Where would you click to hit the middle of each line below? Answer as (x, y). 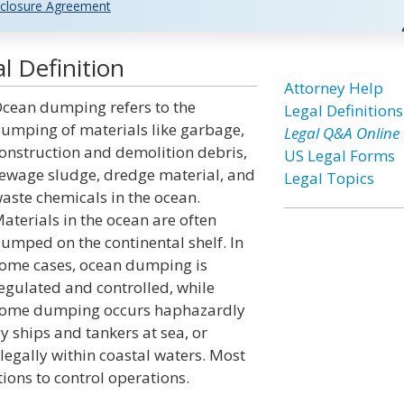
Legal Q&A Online (341, 133)
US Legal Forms (339, 156)
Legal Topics (329, 178)
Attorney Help (333, 88)
